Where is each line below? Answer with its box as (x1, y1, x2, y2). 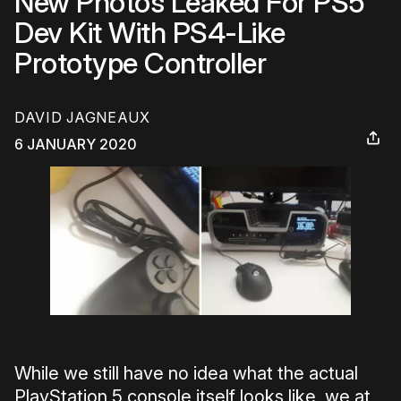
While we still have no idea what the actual (14, 362, 358, 384)
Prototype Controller (14, 46, 266, 81)
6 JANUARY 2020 (14, 135, 137, 154)
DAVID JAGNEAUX (14, 108, 150, 127)
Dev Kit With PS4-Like (14, 15, 286, 50)
